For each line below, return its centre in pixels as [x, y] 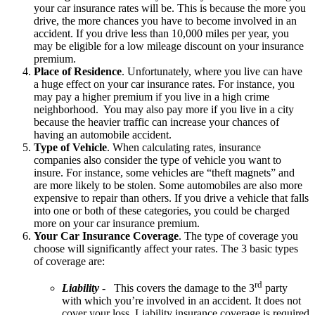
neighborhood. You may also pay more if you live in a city [164, 109]
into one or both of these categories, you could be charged [162, 210]
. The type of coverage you [238, 236]
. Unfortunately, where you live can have [212, 71]
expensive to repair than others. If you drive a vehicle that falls [171, 198]
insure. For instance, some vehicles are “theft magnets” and [164, 172]
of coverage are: [69, 261]
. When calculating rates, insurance [184, 147]
